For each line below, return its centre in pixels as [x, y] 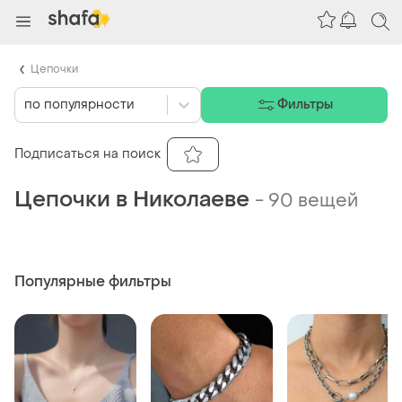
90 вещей [313, 201]
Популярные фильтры [93, 281]
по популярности [79, 105]
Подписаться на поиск [87, 154]
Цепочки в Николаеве [132, 199]
